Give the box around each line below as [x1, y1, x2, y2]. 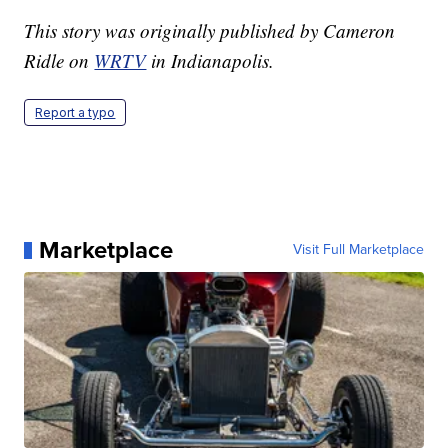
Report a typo [35, 105, 116, 121]
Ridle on [24, 48, 95, 74]
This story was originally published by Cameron [24, 18, 396, 44]
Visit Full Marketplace [292, 239, 424, 261]
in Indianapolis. [146, 48, 275, 74]
